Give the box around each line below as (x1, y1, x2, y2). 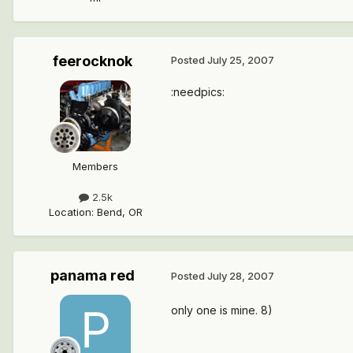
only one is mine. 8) (171, 303, 273, 317)
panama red (50, 266, 135, 284)
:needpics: (171, 84, 225, 98)
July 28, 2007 (207, 269, 274, 283)
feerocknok (52, 52, 132, 69)
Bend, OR (96, 205, 143, 218)
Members (72, 159, 118, 173)
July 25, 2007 (207, 53, 274, 66)
